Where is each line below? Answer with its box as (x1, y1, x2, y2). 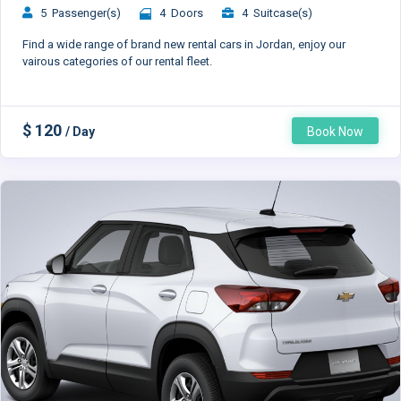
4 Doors (151, 6, 203, 21)
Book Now (307, 124, 363, 140)
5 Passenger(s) (32, 6, 121, 21)
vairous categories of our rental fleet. (22, 55, 215, 69)
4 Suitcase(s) (234, 6, 312, 21)
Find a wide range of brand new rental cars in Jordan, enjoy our (22, 38, 346, 52)
